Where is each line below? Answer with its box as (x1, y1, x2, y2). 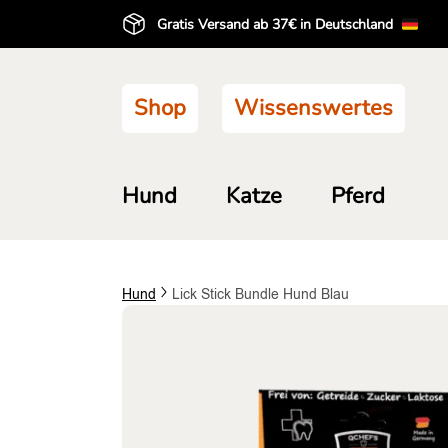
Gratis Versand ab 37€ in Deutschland (157, 14, 397, 34)
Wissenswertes (234, 92, 393, 123)
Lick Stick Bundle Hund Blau (172, 285, 349, 304)
